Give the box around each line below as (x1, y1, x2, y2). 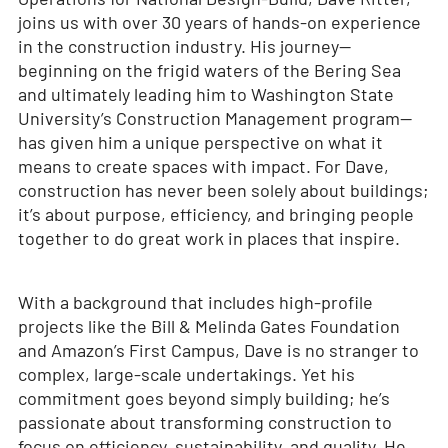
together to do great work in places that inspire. (17, 227, 400, 250)
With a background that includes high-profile (17, 291, 373, 314)
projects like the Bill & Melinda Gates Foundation (17, 315, 400, 338)
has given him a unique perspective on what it (17, 131, 383, 154)
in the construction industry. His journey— (17, 35, 351, 58)
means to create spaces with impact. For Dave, (17, 155, 389, 178)
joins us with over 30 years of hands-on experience (17, 11, 421, 34)
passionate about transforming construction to (17, 411, 392, 434)
